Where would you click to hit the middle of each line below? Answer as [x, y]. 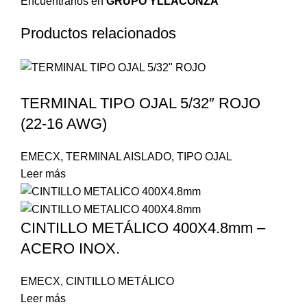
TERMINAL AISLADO [119, 156]
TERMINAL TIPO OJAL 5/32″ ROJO [140, 103]
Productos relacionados [98, 34]
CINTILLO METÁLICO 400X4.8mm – [143, 228]
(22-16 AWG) [64, 123]
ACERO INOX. [70, 249]
